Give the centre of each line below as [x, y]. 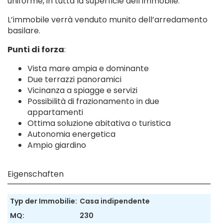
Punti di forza [36, 50]
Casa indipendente [115, 201]
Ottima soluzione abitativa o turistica [99, 123]
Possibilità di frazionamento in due [93, 101]
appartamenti [55, 112]
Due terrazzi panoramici [74, 79]
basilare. [24, 31]
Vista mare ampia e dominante [88, 68]
